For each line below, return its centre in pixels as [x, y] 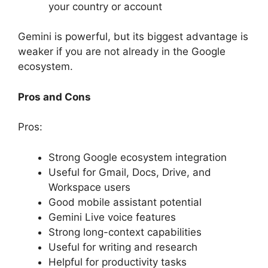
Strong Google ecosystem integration [138, 157]
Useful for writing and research [123, 247]
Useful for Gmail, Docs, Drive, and [130, 172]
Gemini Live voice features [112, 217]
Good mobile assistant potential [125, 202]
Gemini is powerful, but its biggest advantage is [133, 37]
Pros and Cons [54, 97]
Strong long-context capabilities [125, 232]
